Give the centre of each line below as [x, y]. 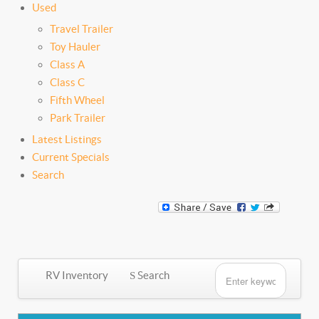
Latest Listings [67, 139]
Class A [67, 64]
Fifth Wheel [77, 100]
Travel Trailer [82, 29]
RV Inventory [76, 275]
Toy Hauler [75, 47]
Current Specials [71, 157]
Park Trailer [78, 118]
